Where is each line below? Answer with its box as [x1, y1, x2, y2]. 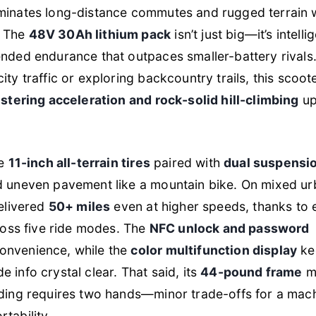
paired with [150, 154, 224, 170]
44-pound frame [200, 264, 303, 279]
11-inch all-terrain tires [8, 154, 150, 170]
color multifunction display [130, 242, 298, 257]
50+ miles [48, 198, 111, 214]
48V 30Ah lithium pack [28, 27, 171, 42]
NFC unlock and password [149, 220, 310, 236]
